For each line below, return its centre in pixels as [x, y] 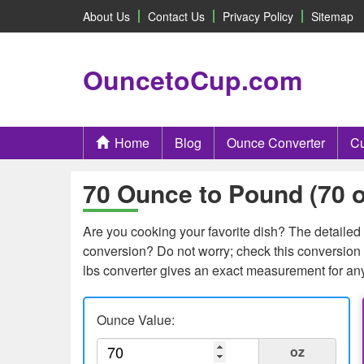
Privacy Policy [258, 16]
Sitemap [332, 16]
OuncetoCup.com [193, 80]
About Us [106, 16]
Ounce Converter [276, 143]
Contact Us [176, 16]
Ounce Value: [136, 320]
